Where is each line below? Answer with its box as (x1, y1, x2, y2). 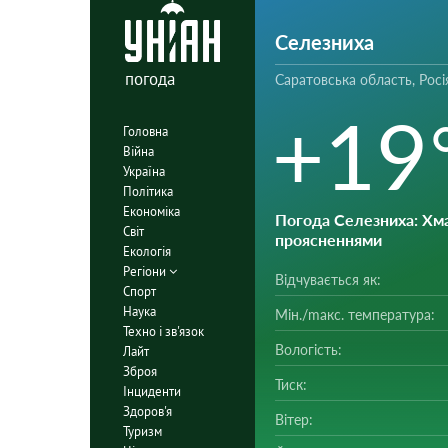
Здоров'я (122, 402, 172, 420)
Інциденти (122, 382, 181, 400)
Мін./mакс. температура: (274, 306, 435, 323)
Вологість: (274, 341, 342, 358)
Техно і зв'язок (122, 322, 204, 340)
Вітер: (274, 411, 313, 428)
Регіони (122, 262, 169, 280)
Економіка (122, 202, 180, 220)
